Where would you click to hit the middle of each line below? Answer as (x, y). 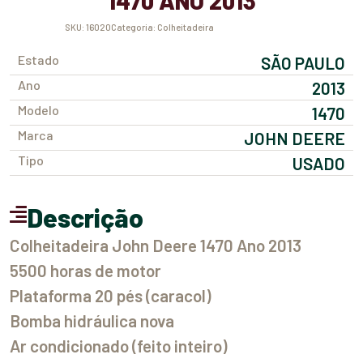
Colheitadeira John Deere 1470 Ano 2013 (156, 245)
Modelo (43, 109)
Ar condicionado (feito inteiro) (119, 345)
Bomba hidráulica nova (92, 320)
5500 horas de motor (85, 270)
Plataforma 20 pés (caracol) (111, 295)
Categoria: (137, 28)
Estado (42, 59)
